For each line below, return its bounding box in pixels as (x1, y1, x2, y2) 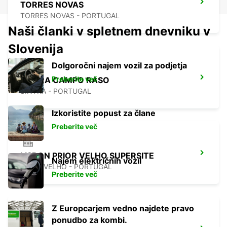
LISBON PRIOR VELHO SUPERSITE (20, 150, 154, 161)
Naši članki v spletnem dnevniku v (8, 24, 210, 39)
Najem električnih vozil (52, 156, 141, 166)
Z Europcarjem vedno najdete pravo (52, 203, 194, 214)
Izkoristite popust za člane (52, 108, 156, 119)
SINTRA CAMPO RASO (20, 75, 109, 86)
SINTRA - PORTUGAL (20, 87, 91, 96)
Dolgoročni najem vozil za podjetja (52, 60, 187, 71)
